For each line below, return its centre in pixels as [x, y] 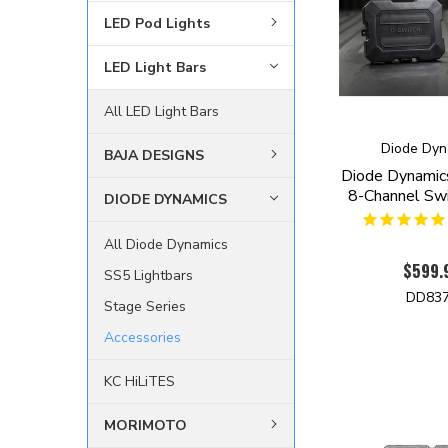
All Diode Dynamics [166, 244]
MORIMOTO [145, 426]
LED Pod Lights [157, 23]
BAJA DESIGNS [154, 155]
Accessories [142, 337]
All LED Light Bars [161, 111]
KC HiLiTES [139, 382]
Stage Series [145, 306]
